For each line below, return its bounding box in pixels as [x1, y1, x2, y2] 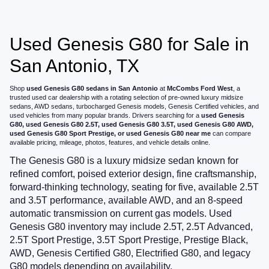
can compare [211, 129, 251, 137]
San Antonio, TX [10, 55, 139, 76]
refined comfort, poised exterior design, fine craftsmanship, [10, 168, 256, 179]
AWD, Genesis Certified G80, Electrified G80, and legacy [10, 247, 250, 258]
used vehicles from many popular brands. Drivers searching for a [10, 111, 201, 119]
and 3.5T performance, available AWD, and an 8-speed [10, 195, 243, 205]
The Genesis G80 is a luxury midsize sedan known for [10, 155, 238, 166]
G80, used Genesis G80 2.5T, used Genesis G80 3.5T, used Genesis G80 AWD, [10, 120, 253, 128]
